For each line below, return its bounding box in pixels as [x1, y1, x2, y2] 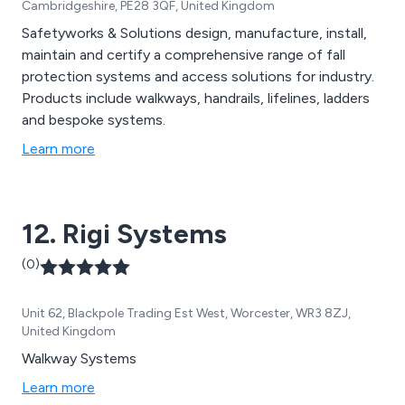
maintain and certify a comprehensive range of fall [22, 46, 345, 64]
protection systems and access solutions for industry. [22, 68, 374, 86]
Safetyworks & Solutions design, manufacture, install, [22, 24, 367, 42]
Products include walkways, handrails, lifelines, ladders [22, 89, 370, 108]
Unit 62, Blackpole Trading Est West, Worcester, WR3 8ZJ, [22, 306, 351, 322]
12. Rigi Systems [22, 217, 227, 251]
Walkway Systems [22, 350, 137, 368]
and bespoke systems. [22, 111, 165, 129]
